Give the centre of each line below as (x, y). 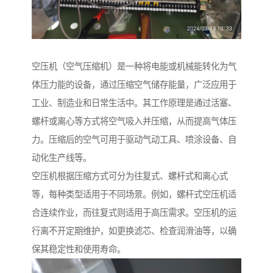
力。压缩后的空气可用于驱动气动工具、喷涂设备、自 (134, 140)
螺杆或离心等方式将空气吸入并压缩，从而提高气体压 (134, 122)
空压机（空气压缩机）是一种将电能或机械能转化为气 (134, 67)
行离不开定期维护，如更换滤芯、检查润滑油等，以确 (134, 231)
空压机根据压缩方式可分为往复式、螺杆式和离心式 (130, 176)
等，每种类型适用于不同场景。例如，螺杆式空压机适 (134, 195)
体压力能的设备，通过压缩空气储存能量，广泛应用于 (134, 85)
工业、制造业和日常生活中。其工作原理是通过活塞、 (134, 103)
